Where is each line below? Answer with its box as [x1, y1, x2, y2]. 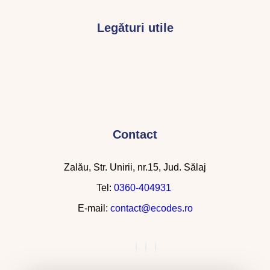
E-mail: [77, 202, 110, 213]
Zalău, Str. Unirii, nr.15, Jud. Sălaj [64, 162, 206, 172]
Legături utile [96, 20, 174, 34]
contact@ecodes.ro [110, 202, 193, 213]
